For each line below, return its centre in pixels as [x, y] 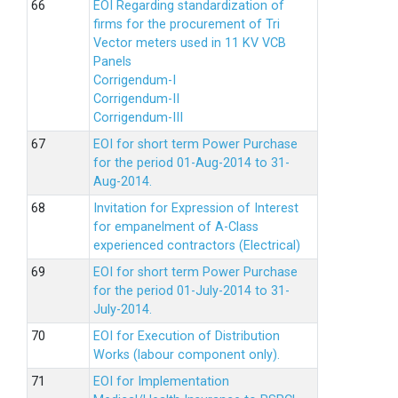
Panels [112, 62]
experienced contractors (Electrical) [197, 246]
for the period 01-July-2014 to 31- [191, 291]
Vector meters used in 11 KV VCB [190, 43]
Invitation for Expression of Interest [196, 208]
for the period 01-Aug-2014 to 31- [191, 163]
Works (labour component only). [187, 355]
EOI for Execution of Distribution [187, 336]
